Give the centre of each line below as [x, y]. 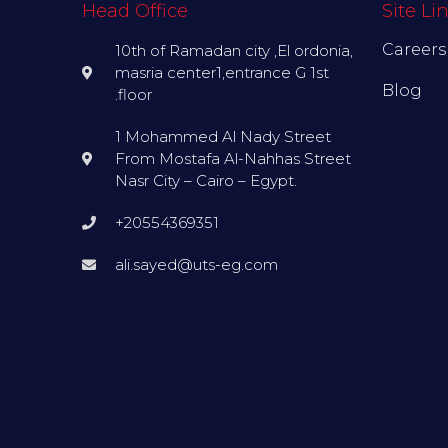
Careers [414, 50]
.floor [133, 95]
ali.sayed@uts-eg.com [196, 265]
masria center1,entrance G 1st [221, 73]
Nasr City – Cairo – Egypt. [205, 181]
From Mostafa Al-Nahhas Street [232, 159]
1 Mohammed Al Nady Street [222, 137]
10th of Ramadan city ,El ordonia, [233, 51]
